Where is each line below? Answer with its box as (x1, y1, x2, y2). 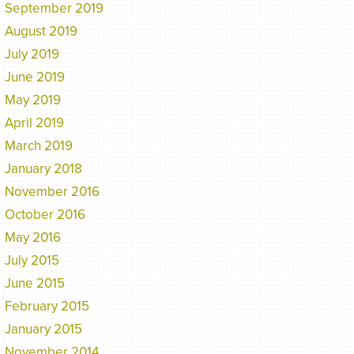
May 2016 (5, 229, 61, 247)
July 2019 (5, 46, 59, 63)
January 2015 (5, 321, 82, 338)
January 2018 (5, 160, 82, 178)
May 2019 (5, 92, 61, 109)
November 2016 (5, 183, 100, 201)
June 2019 (5, 69, 65, 86)
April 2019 (5, 115, 64, 132)
